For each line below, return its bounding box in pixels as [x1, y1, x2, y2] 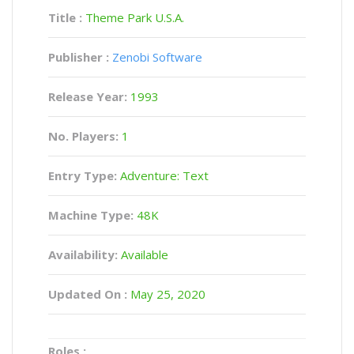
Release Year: [48, 88, 130, 104]
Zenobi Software [112, 49, 202, 65]
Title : [48, 9, 85, 25]
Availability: [48, 247, 118, 262]
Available [118, 247, 168, 262]
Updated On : [48, 286, 127, 302]
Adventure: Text [117, 168, 209, 183]
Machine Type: [48, 207, 134, 223]
